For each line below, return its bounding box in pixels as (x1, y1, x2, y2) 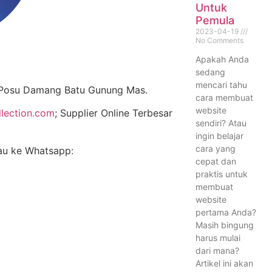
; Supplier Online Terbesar (55, 106, 172, 119)
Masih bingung (195, 219, 254, 230)
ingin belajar (195, 130, 243, 141)
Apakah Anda (195, 53, 249, 64)
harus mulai (195, 232, 240, 243)
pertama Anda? (195, 206, 256, 217)
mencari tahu (195, 79, 247, 90)
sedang (195, 66, 225, 77)
